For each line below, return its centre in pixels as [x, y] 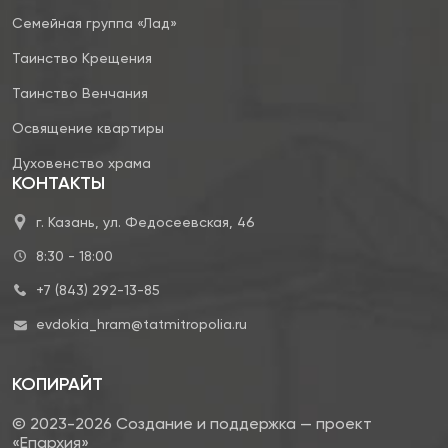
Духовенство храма [81, 162]
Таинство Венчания [80, 92]
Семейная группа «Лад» [94, 22]
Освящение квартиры [88, 127]
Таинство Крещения [82, 57]
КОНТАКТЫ [58, 182]
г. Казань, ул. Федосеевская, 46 [145, 221]
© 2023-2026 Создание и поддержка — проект [192, 423]
